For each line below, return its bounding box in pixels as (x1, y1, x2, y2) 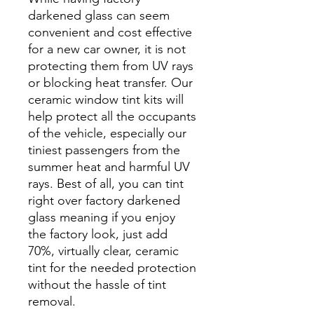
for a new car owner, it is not (28, 41, 186, 57)
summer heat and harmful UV (28, 158, 190, 175)
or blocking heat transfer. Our (28, 74, 193, 90)
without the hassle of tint (28, 276, 166, 292)
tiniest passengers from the (28, 142, 180, 158)
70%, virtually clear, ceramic (28, 243, 179, 259)
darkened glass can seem (28, 7, 170, 23)
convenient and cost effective (28, 24, 192, 40)
